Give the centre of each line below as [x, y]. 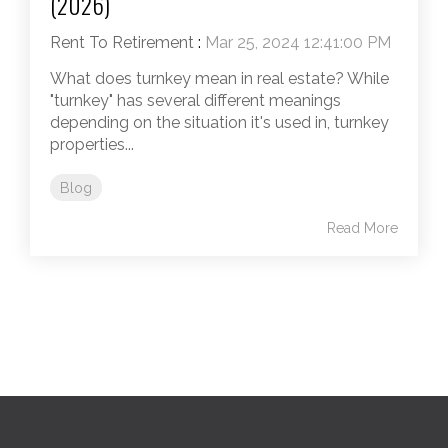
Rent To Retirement [122, 42]
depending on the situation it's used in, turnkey [219, 122]
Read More [362, 227]
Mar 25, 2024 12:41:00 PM [298, 42]
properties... [92, 144]
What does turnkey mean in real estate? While [219, 78]
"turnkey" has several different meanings [195, 100]
